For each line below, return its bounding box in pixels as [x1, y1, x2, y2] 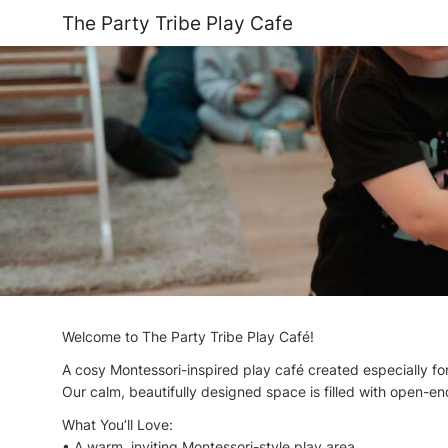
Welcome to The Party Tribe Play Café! [62, 328, 314, 345]
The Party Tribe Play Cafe [62, 11, 293, 35]
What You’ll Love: [62, 416, 173, 434]
